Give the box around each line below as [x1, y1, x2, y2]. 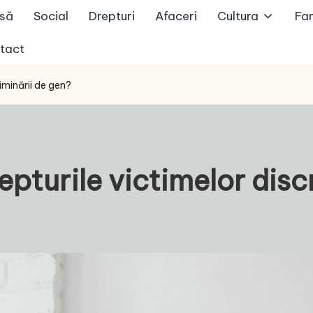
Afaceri [155, 8, 197, 24]
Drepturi [89, 8, 135, 24]
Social [34, 8, 68, 24]
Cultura [217, 8, 259, 24]
